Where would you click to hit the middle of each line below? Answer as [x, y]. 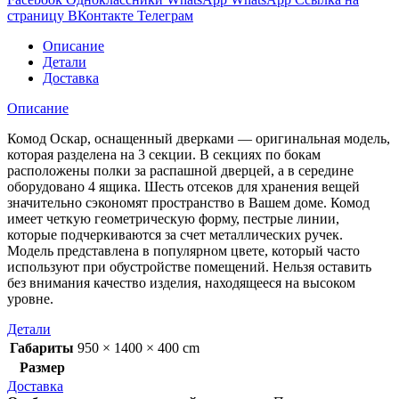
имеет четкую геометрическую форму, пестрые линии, [173, 219]
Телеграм [165, 16]
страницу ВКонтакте [70, 16]
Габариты [42, 348]
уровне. [30, 299]
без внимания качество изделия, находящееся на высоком [181, 283]
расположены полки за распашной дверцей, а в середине [180, 171]
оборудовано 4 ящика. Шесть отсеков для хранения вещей [183, 187]
